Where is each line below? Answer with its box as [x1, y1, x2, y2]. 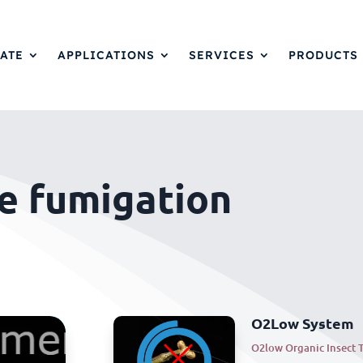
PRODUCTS [288, 47, 359, 62]
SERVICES [189, 47, 255, 62]
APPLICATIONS [58, 47, 156, 62]
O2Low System [251, 313, 355, 332]
